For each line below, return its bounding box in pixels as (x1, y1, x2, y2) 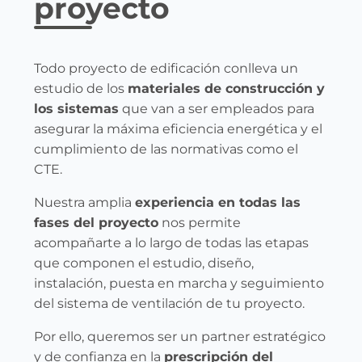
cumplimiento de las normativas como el (34, 141, 298, 157)
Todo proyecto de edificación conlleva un (34, 61, 298, 76)
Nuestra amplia (34, 195, 135, 210)
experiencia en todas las (135, 195, 301, 210)
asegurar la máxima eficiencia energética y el (34, 121, 322, 137)
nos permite (158, 215, 241, 230)
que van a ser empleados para (119, 101, 314, 116)
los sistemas (34, 101, 119, 116)
